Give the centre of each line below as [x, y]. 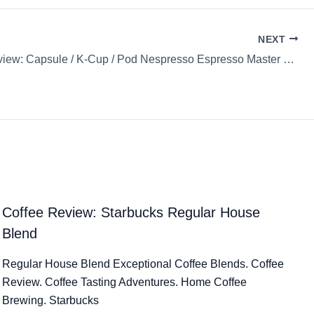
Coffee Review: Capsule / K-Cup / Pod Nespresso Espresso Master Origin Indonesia [289, 60]
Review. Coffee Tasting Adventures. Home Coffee [125, 282]
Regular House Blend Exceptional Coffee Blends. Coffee [143, 264]
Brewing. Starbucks [51, 301]
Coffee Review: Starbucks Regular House [131, 213]
